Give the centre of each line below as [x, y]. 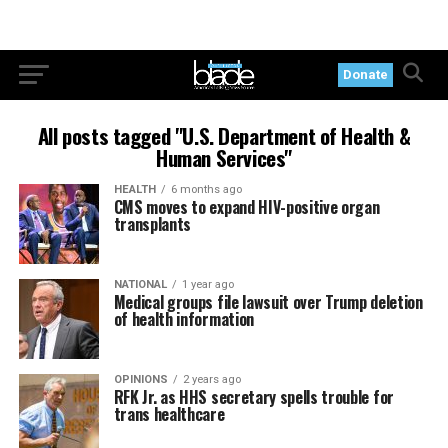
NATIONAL [140, 284]
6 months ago [206, 189]
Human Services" [224, 157]
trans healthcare [169, 414]
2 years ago [211, 379]
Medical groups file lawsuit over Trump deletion [268, 302]
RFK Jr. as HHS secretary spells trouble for [253, 397]
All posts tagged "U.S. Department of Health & [224, 135]
